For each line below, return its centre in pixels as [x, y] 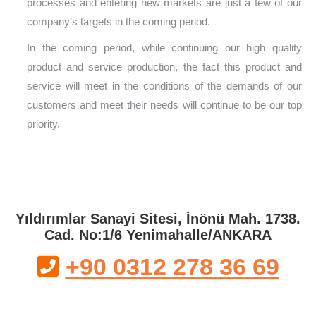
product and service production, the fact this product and [164, 67]
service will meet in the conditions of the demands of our [164, 86]
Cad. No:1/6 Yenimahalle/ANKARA [158, 235]
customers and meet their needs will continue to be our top [164, 105]
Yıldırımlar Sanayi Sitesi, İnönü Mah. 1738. [158, 219]
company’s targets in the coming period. [119, 22]
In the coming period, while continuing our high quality [164, 48]
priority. [43, 124]
